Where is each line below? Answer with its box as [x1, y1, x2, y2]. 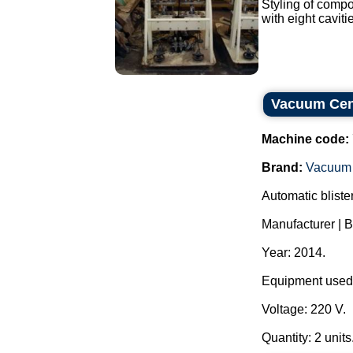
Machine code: [262, 132, 349, 146]
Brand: [262, 161, 303, 174]
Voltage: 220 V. [262, 303, 346, 316]
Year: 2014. [262, 246, 325, 259]
